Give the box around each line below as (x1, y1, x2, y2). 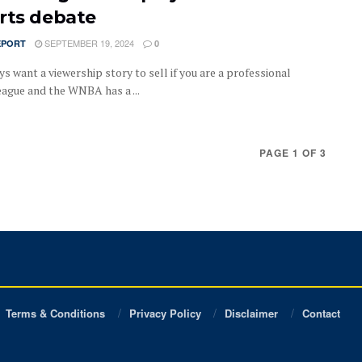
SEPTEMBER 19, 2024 (42, 36, 134, 50)
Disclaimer (225, 305, 279, 321)
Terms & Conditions (2, 305, 106, 321)
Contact (301, 305, 340, 321)
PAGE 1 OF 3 (259, 145, 326, 160)
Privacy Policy (128, 305, 201, 321)
